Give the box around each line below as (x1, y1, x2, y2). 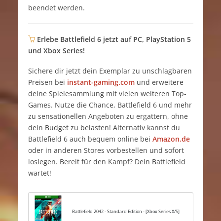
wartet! (28, 168, 51, 178)
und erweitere (134, 77, 184, 87)
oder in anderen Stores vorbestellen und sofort (28, 146, 184, 155)
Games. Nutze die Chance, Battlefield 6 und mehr (28, 100, 192, 110)
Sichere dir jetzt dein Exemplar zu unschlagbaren (28, 66, 192, 76)
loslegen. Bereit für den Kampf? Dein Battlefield (28, 157, 185, 167)
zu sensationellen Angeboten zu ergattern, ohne (28, 111, 188, 121)
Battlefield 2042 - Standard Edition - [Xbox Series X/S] (72, 208, 180, 215)
